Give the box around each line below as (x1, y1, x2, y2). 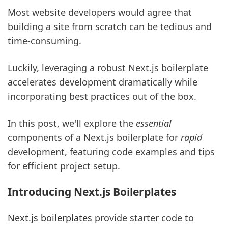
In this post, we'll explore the (8, 117, 136, 130)
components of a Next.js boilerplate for (8, 131, 181, 144)
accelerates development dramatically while (8, 76, 197, 89)
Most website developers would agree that (8, 6, 192, 18)
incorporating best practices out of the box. (8, 90, 196, 103)
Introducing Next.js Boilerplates (8, 184, 176, 199)
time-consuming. (8, 35, 81, 47)
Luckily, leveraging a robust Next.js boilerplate (8, 62, 208, 74)
